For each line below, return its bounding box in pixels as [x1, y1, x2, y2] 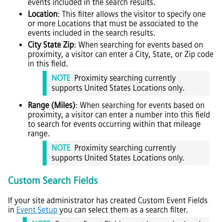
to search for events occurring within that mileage [28, 119, 201, 129]
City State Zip [28, 40, 74, 50]
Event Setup [16, 205, 57, 215]
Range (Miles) [28, 101, 75, 111]
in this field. [28, 59, 68, 69]
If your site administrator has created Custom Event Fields [8, 195, 208, 205]
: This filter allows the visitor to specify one [57, 9, 206, 19]
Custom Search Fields [8, 175, 98, 187]
